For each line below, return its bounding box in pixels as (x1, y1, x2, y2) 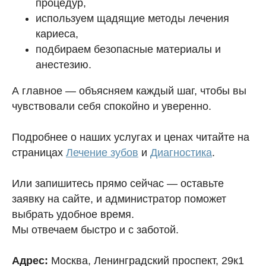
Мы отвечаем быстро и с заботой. (12, 224, 179, 236)
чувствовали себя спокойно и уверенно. (12, 100, 211, 112)
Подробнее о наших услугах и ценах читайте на (12, 131, 249, 143)
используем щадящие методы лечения (36, 12, 229, 24)
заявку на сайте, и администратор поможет (12, 193, 226, 205)
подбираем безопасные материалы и (36, 43, 221, 55)
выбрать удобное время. (12, 208, 134, 220)
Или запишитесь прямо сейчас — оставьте (12, 178, 224, 189)
